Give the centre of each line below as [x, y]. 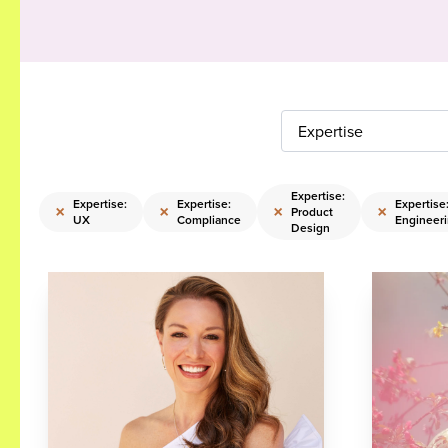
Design [310, 227]
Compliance [209, 219]
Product [312, 211]
